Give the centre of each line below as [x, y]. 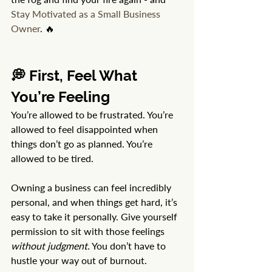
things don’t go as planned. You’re [83, 144]
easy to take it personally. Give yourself [95, 217]
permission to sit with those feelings [89, 231]
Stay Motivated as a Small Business [87, 14]
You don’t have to [129, 246]
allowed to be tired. [52, 158]
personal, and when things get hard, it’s [95, 202]
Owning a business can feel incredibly [92, 188]
